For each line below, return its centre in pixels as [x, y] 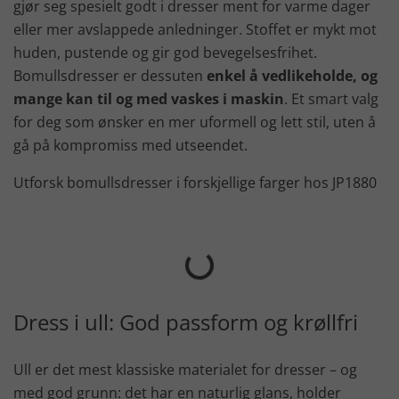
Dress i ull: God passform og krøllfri [186, 322]
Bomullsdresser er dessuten [110, 75]
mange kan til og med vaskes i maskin [149, 98]
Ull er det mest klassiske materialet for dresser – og [185, 369]
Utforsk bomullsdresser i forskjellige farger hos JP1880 [195, 182]
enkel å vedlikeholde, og [292, 75]
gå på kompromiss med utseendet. [130, 145]
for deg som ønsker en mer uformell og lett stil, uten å [195, 122]
